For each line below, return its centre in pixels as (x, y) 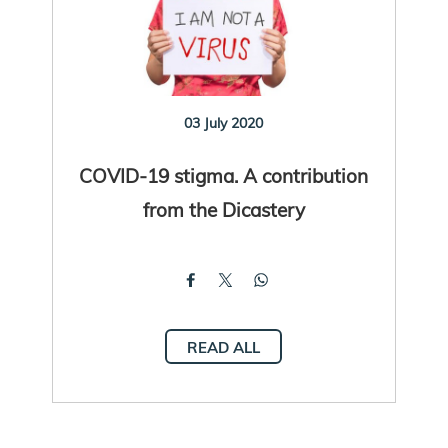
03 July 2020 (224, 122)
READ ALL (224, 347)
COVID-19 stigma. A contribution (224, 175)
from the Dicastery (223, 209)
